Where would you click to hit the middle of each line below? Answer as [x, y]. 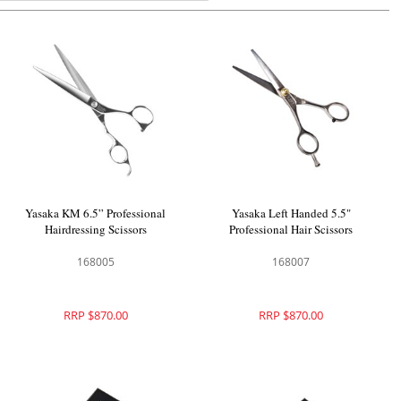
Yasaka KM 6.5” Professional [96, 213]
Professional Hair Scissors [291, 229]
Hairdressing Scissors [95, 229]
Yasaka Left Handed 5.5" [291, 213]
